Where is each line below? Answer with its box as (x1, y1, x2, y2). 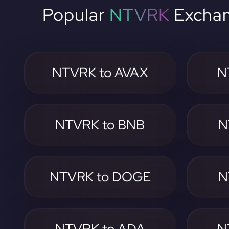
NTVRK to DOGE (49, 168, 151, 186)
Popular (42, 3, 110, 26)
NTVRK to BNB (55, 116, 145, 133)
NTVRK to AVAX (52, 64, 148, 81)
